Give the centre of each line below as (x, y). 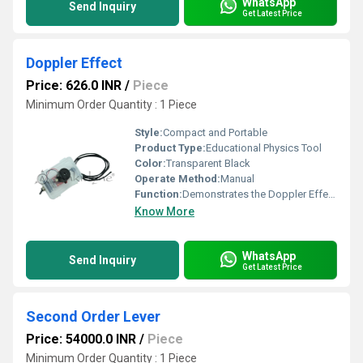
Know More (164, 211)
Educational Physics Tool (264, 148)
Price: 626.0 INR (74, 85)
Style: (149, 132)
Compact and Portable (215, 132)
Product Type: (170, 148)
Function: (158, 194)
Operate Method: (177, 179)
